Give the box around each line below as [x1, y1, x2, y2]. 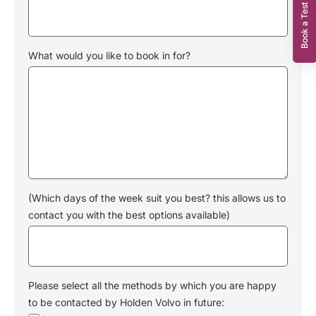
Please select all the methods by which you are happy [28, 279, 276, 291]
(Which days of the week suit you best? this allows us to [28, 192, 286, 204]
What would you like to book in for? [28, 49, 190, 61]
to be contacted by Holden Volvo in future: [28, 296, 224, 308]
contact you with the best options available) [28, 209, 230, 221]
